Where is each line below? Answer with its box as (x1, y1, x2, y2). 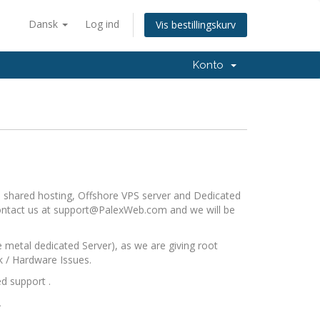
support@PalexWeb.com (53, 203, 167, 216)
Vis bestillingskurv (156, 18, 236, 32)
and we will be (166, 203, 235, 216)
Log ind (85, 17, 119, 31)
